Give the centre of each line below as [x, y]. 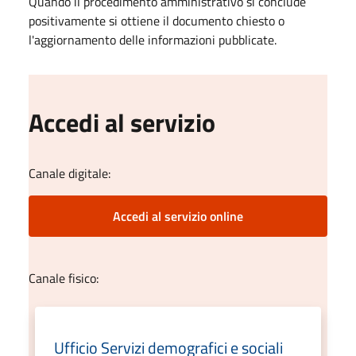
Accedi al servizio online [178, 216]
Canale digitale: [70, 173]
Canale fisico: [64, 278]
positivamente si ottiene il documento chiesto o [157, 21]
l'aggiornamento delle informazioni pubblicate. [153, 40]
